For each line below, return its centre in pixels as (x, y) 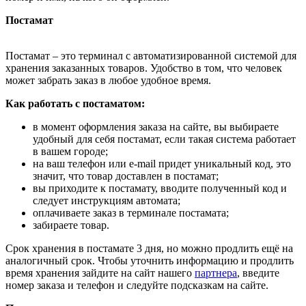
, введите (258, 273)
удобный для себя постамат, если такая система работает (164, 139)
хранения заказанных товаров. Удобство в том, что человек (144, 68)
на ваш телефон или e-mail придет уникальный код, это (162, 164)
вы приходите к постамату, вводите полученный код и (160, 189)
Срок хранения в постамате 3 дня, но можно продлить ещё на (149, 249)
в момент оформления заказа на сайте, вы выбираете (156, 127)
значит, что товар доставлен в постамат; (126, 176)
